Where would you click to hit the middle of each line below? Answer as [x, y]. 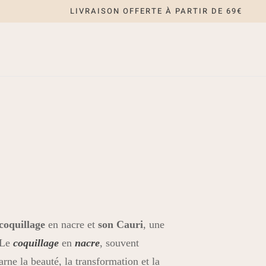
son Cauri [120, 224]
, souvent [119, 243]
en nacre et [71, 224]
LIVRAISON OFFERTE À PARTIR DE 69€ [156, 11]
